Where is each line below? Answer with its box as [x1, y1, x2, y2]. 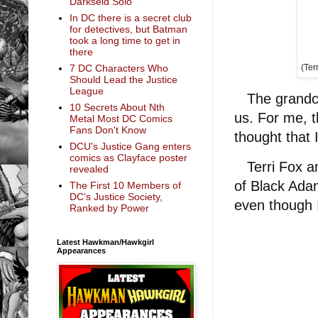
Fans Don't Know [69, 124, 146, 136]
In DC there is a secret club [69, 12, 192, 24]
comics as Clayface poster [69, 152, 187, 164]
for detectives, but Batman [69, 23, 187, 35]
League [69, 85, 104, 97]
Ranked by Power [69, 202, 149, 214]
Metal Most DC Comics [69, 113, 172, 125]
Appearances [57, 246, 106, 255]
